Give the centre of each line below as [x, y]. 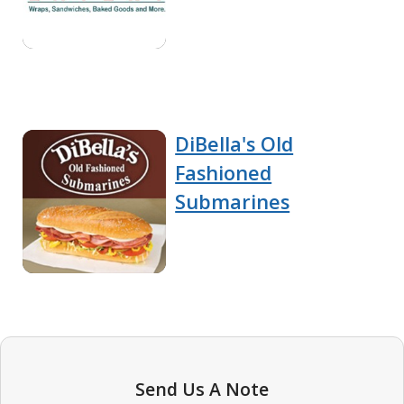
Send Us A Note [202, 390]
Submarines [233, 201]
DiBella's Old [234, 143]
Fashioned [224, 172]
